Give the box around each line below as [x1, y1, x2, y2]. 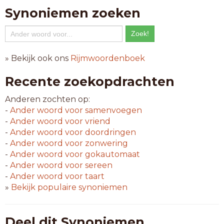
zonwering [83, 138, 128, 148]
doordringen [83, 127, 136, 137]
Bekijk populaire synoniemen [11, 182, 127, 192]
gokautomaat [83, 149, 140, 159]
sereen [83, 160, 112, 170]
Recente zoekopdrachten [5, 74, 174, 89]
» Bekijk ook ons [5, 53, 70, 63]
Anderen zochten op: [5, 94, 90, 104]
